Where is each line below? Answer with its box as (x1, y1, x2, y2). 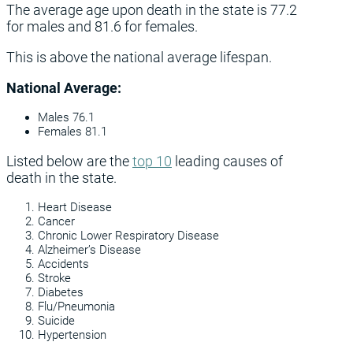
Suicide (38, 314, 75, 329)
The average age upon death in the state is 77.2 (6, 2, 297, 19)
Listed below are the (6, 153, 132, 170)
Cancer (38, 214, 75, 229)
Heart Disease (38, 200, 112, 215)
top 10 (132, 153, 172, 170)
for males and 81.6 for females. (6, 18, 198, 35)
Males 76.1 (38, 110, 95, 125)
